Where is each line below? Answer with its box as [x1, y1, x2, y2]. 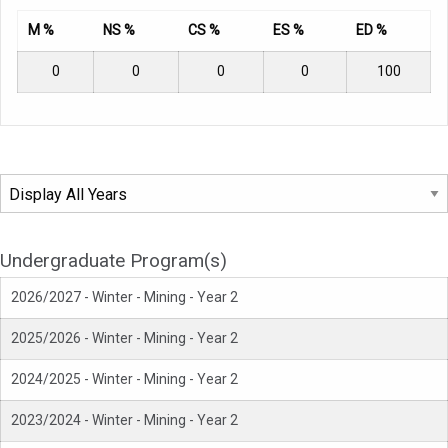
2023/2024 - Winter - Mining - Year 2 [11, 412, 238, 429]
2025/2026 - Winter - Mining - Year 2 [11, 330, 238, 347]
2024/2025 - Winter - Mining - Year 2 [11, 371, 238, 388]
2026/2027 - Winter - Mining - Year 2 [11, 289, 238, 306]
